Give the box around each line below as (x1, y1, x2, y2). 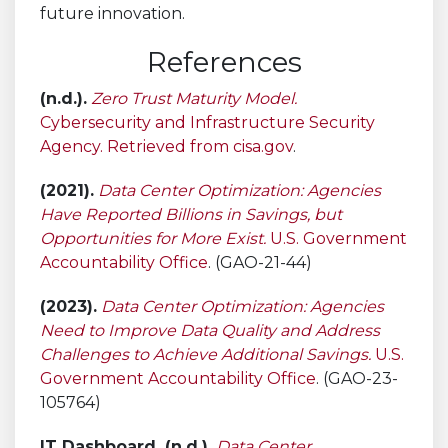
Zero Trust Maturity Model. (91, 88, 297, 108)
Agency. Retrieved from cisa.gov (40, 136, 293, 156)
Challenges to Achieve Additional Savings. (40, 344, 371, 364)
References (146, 44, 302, 79)
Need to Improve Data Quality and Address (40, 320, 380, 340)
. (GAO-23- (316, 368, 398, 388)
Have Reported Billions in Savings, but (40, 204, 342, 224)
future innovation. (40, 3, 185, 23)
